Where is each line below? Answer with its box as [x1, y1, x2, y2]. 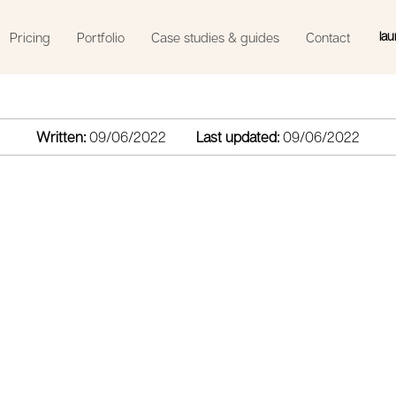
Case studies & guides [151, 29, 280, 45]
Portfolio [77, 29, 126, 45]
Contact [306, 29, 351, 45]
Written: [35, 128, 86, 147]
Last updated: [195, 128, 279, 147]
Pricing [10, 29, 51, 45]
